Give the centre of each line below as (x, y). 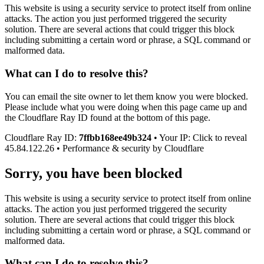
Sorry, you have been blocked (93, 173)
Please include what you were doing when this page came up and (126, 107)
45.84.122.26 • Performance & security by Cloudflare (104, 148)
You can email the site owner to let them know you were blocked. (126, 96)
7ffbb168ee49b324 (115, 137)
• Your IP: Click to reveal (199, 137)
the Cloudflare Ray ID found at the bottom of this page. (108, 117)
